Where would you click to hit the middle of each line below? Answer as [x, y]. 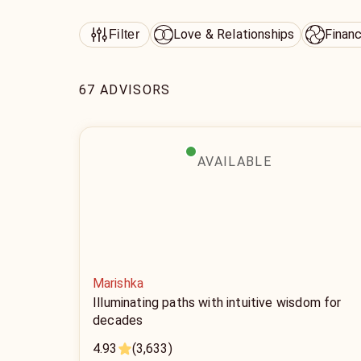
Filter [124, 34]
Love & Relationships [234, 34]
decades [118, 320]
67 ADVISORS [125, 90]
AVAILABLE [234, 162]
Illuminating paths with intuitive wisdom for [217, 303]
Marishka [118, 283]
